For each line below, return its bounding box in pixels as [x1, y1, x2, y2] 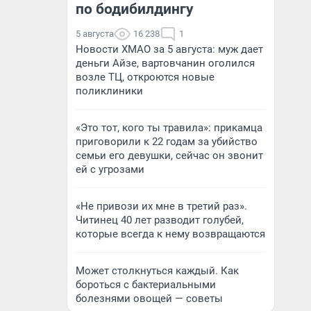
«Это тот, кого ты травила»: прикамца [76, 121, 262, 134]
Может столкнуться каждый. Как [76, 264, 239, 277]
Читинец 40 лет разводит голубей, [76, 214, 244, 226]
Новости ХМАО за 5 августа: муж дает [76, 43, 263, 56]
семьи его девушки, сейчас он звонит [76, 149, 263, 162]
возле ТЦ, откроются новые [76, 71, 215, 83]
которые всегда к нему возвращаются [76, 228, 265, 240]
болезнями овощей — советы [76, 292, 223, 305]
